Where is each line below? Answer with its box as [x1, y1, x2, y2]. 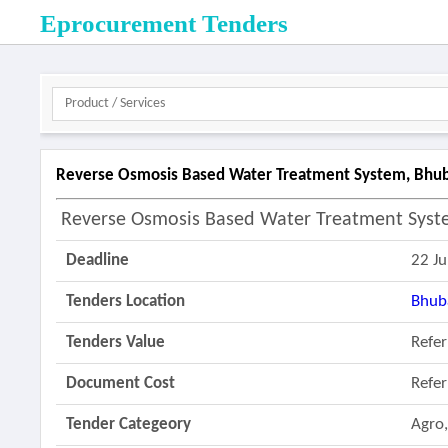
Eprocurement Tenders [40, 10, 289, 37]
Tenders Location [66, 293, 186, 310]
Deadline [66, 252, 130, 269]
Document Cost [66, 375, 176, 392]
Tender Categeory [66, 416, 192, 433]
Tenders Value [66, 334, 166, 351]
